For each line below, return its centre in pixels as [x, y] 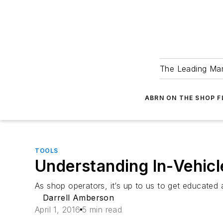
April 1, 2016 [58, 210]
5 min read [102, 210]
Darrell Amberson [78, 198]
